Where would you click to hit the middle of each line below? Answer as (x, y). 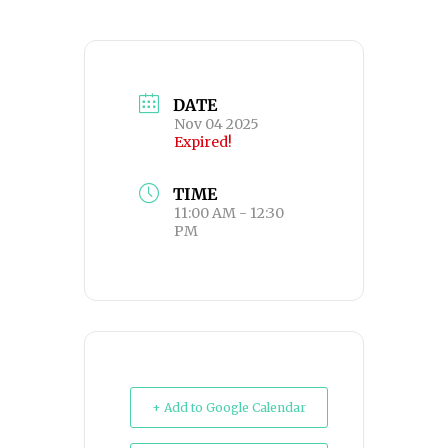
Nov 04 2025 (216, 123)
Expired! (203, 141)
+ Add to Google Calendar (229, 408)
